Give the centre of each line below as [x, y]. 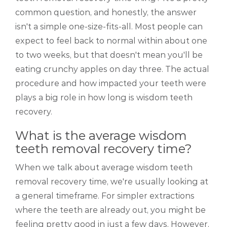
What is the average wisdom [101, 136]
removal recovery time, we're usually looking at [112, 182]
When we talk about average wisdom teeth [104, 168]
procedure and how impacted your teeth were [111, 84]
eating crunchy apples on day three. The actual [112, 69]
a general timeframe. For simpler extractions [105, 196]
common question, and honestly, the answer [106, 13]
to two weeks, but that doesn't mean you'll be [109, 55]
